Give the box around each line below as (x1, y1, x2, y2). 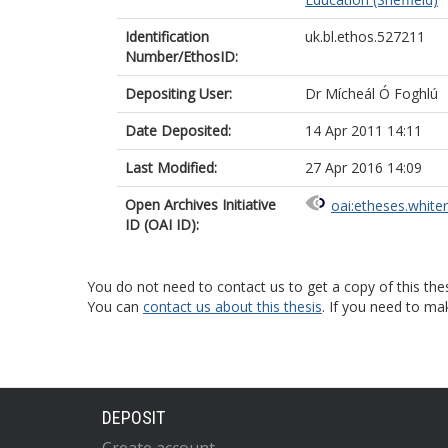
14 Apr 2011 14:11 (305, 121, 422, 140)
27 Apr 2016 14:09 (305, 158, 422, 177)
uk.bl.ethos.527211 (305, 27, 425, 46)
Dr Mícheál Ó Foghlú (305, 84, 438, 103)
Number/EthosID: (125, 47, 238, 66)
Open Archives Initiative (125, 195, 276, 214)
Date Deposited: (125, 121, 231, 140)
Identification (125, 27, 209, 46)
